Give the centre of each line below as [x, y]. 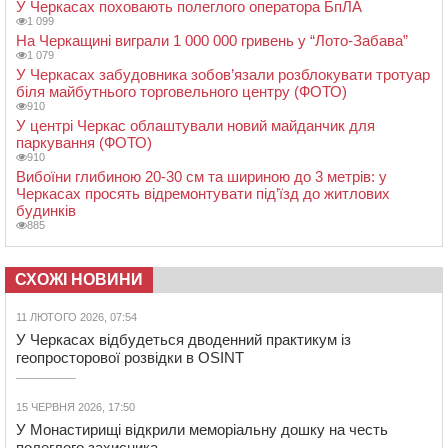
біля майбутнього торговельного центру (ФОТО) [181, 92]
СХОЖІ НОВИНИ [79, 280]
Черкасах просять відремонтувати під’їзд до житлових [203, 194]
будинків [46, 211]
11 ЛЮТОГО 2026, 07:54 [76, 317]
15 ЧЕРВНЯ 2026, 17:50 [75, 407]
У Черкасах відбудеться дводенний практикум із [183, 340]
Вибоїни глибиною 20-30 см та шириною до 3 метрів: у [201, 177]
